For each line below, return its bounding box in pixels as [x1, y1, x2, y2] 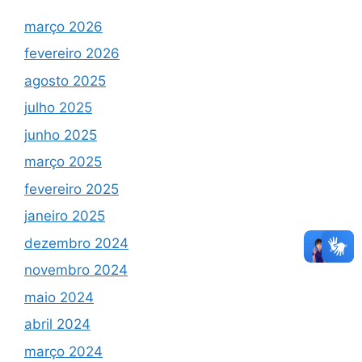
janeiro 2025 [24, 208, 105, 225]
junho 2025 [24, 126, 97, 143]
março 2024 [24, 343, 103, 360]
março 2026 [24, 18, 103, 35]
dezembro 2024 [24, 234, 128, 251]
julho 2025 [24, 99, 92, 116]
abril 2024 [24, 316, 90, 333]
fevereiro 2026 [24, 45, 120, 62]
